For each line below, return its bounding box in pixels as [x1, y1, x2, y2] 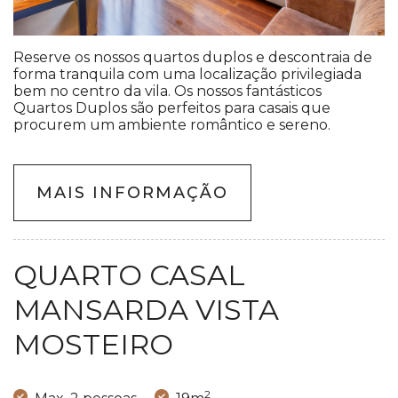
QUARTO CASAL [13, 258, 245, 293]
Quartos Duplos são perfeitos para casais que [13, 99, 330, 117]
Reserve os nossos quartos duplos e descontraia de [13, 49, 372, 67]
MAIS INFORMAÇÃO [36, 183, 228, 203]
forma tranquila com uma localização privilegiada [13, 66, 362, 84]
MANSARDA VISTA [13, 292, 279, 328]
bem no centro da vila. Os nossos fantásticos [13, 83, 322, 100]
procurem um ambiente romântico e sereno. [13, 116, 330, 134]
